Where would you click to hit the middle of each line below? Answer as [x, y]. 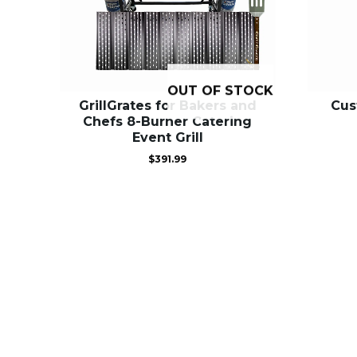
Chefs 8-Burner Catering [168, 121]
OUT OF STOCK [221, 91]
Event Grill [167, 137]
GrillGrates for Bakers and [167, 105]
